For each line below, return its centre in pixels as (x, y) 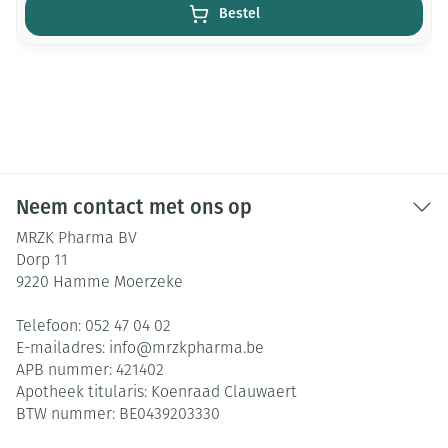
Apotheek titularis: (83, 393)
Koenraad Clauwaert (224, 393)
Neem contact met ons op (134, 207)
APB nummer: (66, 371)
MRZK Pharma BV (76, 239)
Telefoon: (50, 327)
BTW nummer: (67, 415)
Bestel (239, 13)
